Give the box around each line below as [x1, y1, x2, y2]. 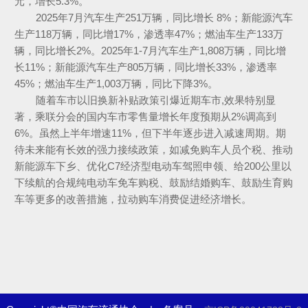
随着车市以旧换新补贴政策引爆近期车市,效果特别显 [35, 93, 276, 106]
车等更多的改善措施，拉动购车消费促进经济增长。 [14, 192, 252, 205]
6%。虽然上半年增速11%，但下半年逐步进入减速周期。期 [14, 126, 286, 139]
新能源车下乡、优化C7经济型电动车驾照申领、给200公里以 [14, 159, 291, 172]
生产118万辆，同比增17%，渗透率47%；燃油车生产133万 [14, 27, 283, 40]
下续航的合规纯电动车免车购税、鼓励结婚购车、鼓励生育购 [14, 176, 293, 188]
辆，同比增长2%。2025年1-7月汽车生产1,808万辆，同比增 [14, 44, 286, 56]
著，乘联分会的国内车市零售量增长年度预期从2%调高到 [14, 110, 276, 122]
